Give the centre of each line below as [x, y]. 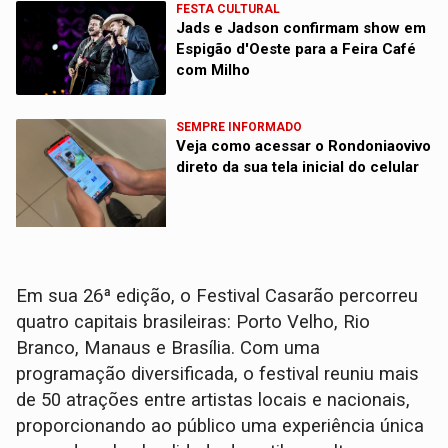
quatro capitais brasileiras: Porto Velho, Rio [193, 321]
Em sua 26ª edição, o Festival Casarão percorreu [217, 295]
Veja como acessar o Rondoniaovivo [304, 145]
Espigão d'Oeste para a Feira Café [296, 48]
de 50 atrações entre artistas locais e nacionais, [213, 399]
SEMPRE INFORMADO [239, 126]
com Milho [213, 69]
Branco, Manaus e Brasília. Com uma [168, 347]
